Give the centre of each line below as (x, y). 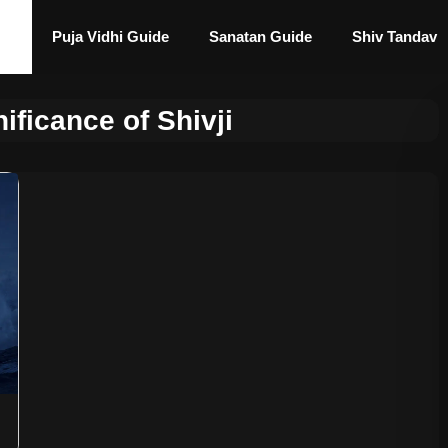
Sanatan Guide (260, 36)
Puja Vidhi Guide (110, 36)
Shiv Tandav (394, 36)
